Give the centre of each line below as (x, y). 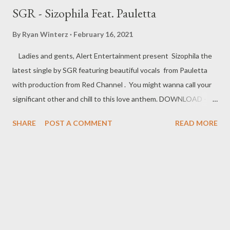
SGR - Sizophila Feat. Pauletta (84, 13)
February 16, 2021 (103, 34)
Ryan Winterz (45, 34)
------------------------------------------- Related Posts (91, 113)
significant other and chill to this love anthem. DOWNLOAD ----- (114, 99)
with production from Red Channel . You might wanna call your (112, 85)
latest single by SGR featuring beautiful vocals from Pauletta (110, 70)
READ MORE (196, 123)
